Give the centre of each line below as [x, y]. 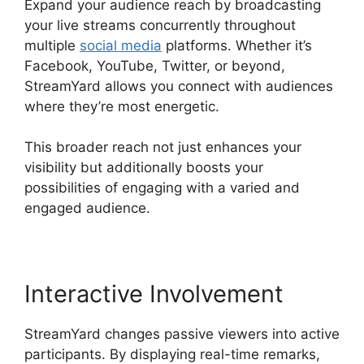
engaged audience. [87, 208]
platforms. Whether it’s [237, 45]
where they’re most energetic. [122, 106]
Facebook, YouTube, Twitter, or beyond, [155, 65]
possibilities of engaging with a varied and [162, 188]
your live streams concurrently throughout [160, 25]
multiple [52, 45]
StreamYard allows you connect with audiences [179, 86]
